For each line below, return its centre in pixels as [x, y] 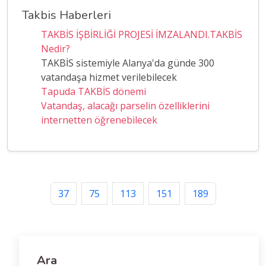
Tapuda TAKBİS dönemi [94, 91]
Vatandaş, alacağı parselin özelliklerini [125, 106]
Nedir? [56, 49]
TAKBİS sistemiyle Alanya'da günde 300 [128, 63]
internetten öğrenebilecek [99, 120]
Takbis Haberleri [66, 15]
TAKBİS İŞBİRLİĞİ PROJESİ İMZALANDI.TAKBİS [142, 34]
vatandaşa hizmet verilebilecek [109, 77]
